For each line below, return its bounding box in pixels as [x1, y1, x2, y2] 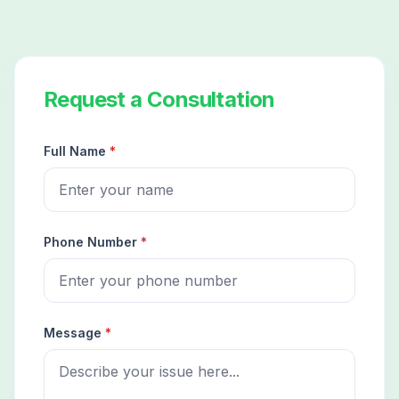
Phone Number [44, 234, 141, 250]
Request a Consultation [44, 86, 275, 113]
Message [44, 325, 105, 341]
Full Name [44, 143, 110, 159]
